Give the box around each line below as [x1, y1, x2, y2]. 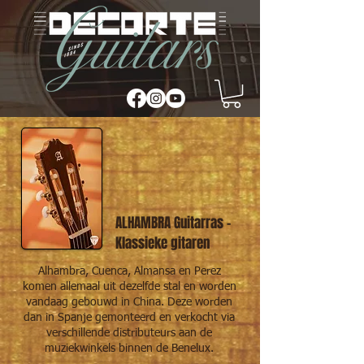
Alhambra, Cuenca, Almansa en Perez [37, 266, 221, 278]
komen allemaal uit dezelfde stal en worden [22, 281, 236, 293]
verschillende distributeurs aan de [46, 327, 212, 340]
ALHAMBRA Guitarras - [115, 213, 231, 234]
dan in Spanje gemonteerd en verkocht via [24, 312, 235, 324]
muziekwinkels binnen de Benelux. [45, 343, 214, 355]
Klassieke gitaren [115, 233, 210, 254]
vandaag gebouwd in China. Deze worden [26, 297, 232, 309]
